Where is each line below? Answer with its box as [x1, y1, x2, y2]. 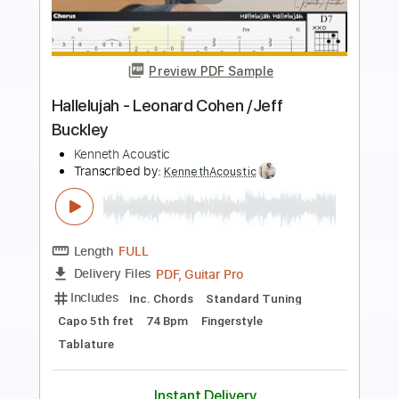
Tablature [293, 369, 356, 385]
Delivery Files [81, 338, 168, 358]
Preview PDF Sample [165, 115, 304, 132]
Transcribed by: [81, 225, 183, 244]
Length [81, 313, 126, 333]
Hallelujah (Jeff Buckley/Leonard [56, 151, 316, 175]
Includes [77, 365, 133, 386]
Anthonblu [182, 227, 243, 243]
